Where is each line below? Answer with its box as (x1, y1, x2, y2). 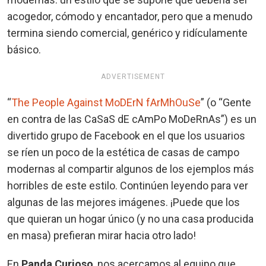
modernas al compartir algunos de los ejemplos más (7, 162, 254, 175)
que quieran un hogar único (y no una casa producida (7, 212, 254, 225)
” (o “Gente (201, 96, 251, 109)
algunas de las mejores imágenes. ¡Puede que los (7, 195, 240, 208)
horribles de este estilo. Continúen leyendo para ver (7, 179, 248, 192)
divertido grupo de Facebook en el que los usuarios (7, 129, 245, 142)
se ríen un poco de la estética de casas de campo (7, 145, 239, 159)
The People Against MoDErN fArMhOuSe (11, 96, 201, 109)
